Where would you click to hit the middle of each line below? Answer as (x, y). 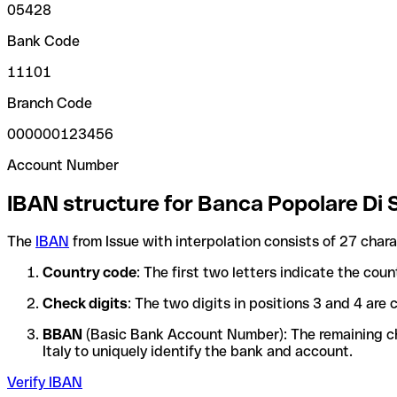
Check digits (85, 303)
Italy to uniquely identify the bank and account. (198, 351)
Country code (90, 272)
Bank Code (43, 41)
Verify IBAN (45, 382)
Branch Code (50, 103)
